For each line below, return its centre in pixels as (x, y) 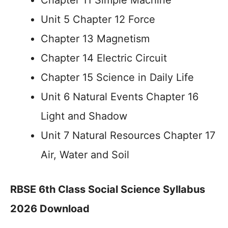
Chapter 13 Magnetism (95, 39)
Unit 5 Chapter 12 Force (98, 19)
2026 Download (50, 209)
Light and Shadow (84, 116)
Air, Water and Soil (85, 155)
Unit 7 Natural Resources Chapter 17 (128, 135)
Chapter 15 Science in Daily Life (117, 77)
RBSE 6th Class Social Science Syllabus (108, 189)
